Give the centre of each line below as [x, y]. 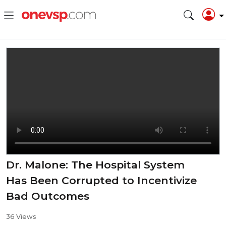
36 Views [21, 216]
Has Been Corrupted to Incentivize [101, 180]
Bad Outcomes [48, 196]
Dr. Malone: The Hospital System [95, 164]
